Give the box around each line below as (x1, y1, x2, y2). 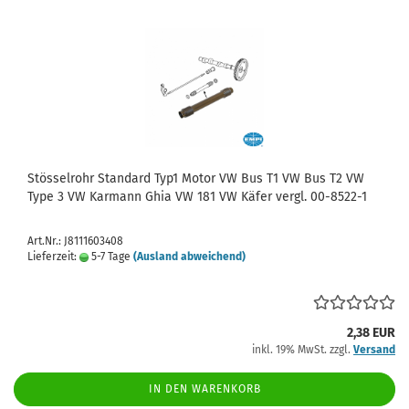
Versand (353, 343, 395, 356)
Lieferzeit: (27, 250, 79, 263)
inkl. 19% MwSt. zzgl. (252, 343, 353, 356)
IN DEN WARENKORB (148, 383, 261, 395)
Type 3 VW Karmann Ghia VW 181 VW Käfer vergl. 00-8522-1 (27, 189, 367, 204)
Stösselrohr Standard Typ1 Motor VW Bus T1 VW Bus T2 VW (27, 171, 364, 186)
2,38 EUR (347, 325, 395, 341)
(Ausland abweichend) (133, 250, 246, 263)
